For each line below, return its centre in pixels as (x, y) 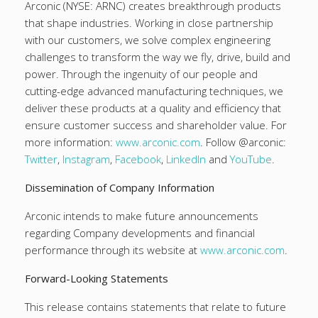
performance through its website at (113, 250)
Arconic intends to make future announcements (142, 216)
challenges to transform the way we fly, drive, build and (158, 57)
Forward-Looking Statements (97, 278)
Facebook (138, 159)
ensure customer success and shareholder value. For (156, 125)
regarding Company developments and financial (140, 233)
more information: (70, 142)
